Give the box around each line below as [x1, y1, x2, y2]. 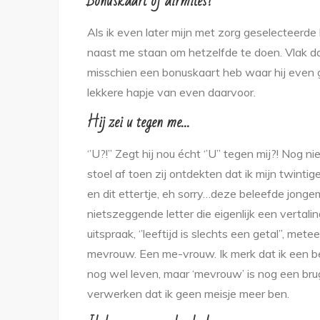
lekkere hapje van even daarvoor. [87, 85, 256, 99]
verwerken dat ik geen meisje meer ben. [87, 286, 289, 301]
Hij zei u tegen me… [87, 109, 190, 136]
